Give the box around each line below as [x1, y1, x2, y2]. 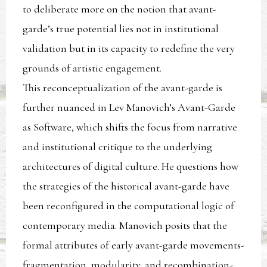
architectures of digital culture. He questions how [23, 160, 239, 173]
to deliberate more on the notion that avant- [23, 2, 217, 16]
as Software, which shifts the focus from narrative [23, 120, 238, 134]
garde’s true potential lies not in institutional [23, 22, 219, 36]
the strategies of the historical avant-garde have [23, 179, 230, 193]
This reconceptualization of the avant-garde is [23, 81, 223, 95]
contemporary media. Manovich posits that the [23, 219, 228, 232]
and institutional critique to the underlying [23, 140, 213, 154]
